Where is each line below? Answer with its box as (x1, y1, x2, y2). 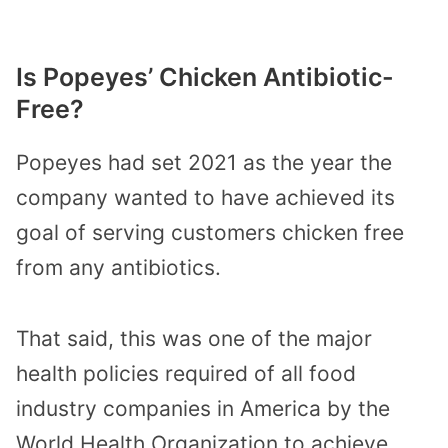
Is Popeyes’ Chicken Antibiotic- (16, 61, 394, 92)
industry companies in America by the (16, 395, 390, 421)
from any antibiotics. (16, 254, 221, 280)
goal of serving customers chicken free (16, 219, 404, 245)
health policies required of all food (16, 360, 356, 386)
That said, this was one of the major (16, 325, 372, 351)
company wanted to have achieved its (16, 184, 395, 210)
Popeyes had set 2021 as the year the (16, 149, 392, 175)
